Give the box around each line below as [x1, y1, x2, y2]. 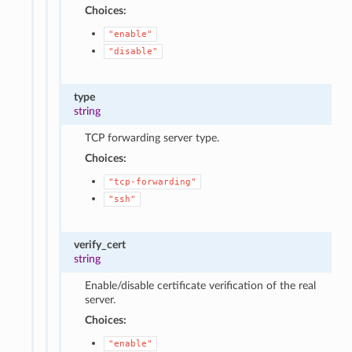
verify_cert [74, 238, 126, 251]
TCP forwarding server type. [85, 131, 220, 144]
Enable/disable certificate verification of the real [85, 279, 317, 291]
